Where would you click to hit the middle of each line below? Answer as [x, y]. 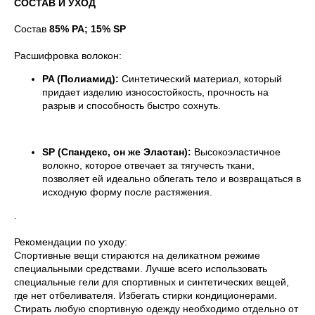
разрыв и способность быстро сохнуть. [131, 106]
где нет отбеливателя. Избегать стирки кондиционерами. [146, 296]
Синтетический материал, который [200, 79]
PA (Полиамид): [81, 79]
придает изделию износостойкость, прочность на [155, 92]
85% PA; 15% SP [88, 29]
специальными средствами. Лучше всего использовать [141, 269]
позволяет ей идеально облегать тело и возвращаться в [172, 179]
